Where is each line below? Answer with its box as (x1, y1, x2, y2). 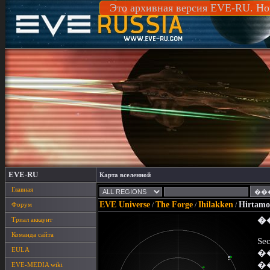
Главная (11, 186, 33, 193)
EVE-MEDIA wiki (11, 261, 63, 268)
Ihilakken (198, 200, 233, 209)
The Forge (155, 200, 193, 209)
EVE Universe (99, 200, 150, 209)
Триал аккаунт (11, 216, 52, 223)
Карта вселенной (99, 171, 151, 178)
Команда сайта (11, 231, 54, 238)
